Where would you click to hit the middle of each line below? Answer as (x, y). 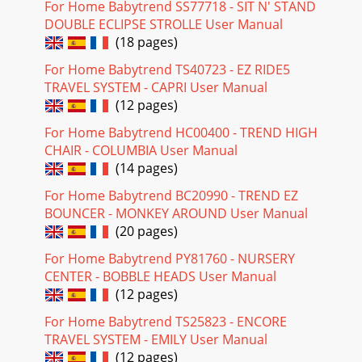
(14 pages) (143, 168)
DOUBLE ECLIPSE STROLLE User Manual (164, 24)
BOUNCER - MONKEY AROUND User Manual (176, 213)
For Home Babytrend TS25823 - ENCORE (166, 321)
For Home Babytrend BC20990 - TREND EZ (171, 195)
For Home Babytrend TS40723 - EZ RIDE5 (167, 69)
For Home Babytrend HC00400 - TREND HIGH (181, 132)
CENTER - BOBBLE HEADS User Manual (160, 276)
